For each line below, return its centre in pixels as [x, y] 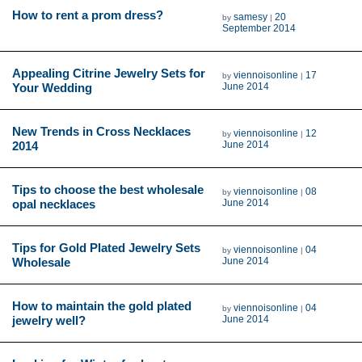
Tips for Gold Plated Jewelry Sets [106, 247]
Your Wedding [52, 87]
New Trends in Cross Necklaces [101, 131]
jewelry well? [49, 320]
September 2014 [259, 28]
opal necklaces [54, 204]
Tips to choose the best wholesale [108, 189]
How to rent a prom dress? [88, 15]
